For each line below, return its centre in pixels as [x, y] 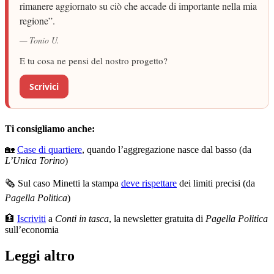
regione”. [37, 21]
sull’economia [32, 230]
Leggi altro [40, 256]
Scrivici [44, 87]
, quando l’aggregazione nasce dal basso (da [167, 150]
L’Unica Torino [35, 161]
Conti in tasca [82, 219]
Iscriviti [31, 219]
